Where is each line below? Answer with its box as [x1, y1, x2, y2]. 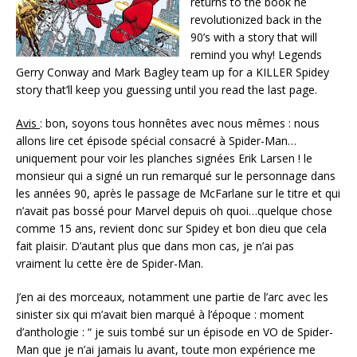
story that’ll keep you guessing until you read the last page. [16, 81, 317, 97]
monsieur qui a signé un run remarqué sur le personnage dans [16, 167, 335, 183]
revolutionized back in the [190, 11, 322, 27]
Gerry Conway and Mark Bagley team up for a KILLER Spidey [16, 64, 329, 80]
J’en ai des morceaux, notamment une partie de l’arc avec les [16, 288, 328, 304]
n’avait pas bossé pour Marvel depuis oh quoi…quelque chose [16, 202, 332, 218]
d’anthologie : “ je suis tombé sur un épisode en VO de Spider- [16, 324, 333, 339]
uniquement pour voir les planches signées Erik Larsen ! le [16, 150, 312, 166]
